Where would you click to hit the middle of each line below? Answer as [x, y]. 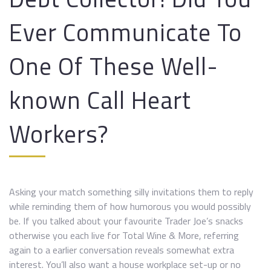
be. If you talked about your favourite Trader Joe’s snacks [126, 221]
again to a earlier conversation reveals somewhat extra [122, 250]
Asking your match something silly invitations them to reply [131, 192]
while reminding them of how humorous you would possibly [130, 206]
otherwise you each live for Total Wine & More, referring [124, 235]
